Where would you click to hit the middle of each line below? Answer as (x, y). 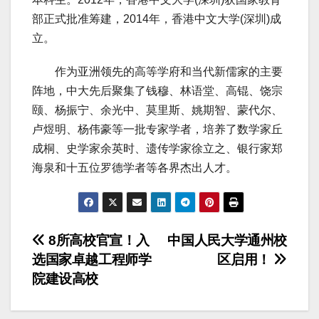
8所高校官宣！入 (97, 241)
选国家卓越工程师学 (92, 260)
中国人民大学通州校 (227, 241)
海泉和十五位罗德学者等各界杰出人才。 (135, 168)
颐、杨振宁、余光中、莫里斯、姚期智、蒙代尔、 (157, 110)
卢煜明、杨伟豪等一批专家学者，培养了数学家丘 (157, 130)
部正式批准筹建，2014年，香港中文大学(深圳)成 (157, 19)
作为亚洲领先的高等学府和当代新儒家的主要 (157, 72)
